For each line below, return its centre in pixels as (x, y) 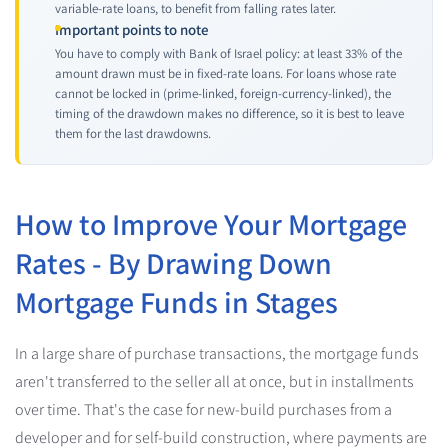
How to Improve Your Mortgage (211, 223)
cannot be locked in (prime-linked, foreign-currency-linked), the (223, 93)
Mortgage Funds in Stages (176, 301)
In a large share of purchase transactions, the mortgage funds (217, 353)
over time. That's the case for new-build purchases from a (203, 409)
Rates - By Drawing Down (173, 262)
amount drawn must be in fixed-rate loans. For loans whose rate (225, 73)
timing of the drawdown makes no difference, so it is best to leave (229, 113)
